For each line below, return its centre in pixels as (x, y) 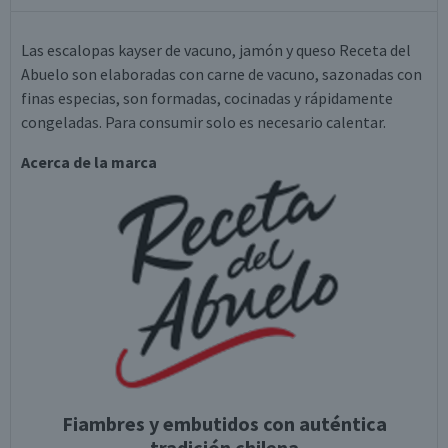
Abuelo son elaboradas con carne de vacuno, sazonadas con (221, 74)
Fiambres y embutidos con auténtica (224, 423)
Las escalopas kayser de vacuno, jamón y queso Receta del (216, 50)
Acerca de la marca (89, 162)
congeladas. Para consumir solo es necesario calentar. (203, 122)
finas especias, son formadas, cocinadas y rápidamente (207, 98)
